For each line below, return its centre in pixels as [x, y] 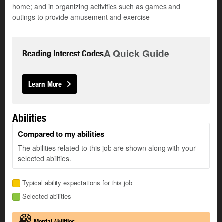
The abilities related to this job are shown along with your [107, 148]
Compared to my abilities [61, 134]
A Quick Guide [137, 54]
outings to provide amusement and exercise [81, 17]
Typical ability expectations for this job [77, 183]
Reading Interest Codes [63, 54]
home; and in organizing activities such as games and [96, 7]
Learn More [45, 84]
